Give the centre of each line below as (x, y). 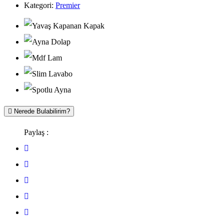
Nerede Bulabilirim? (41, 111)
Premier (68, 5)
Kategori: (39, 5)
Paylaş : (36, 132)
